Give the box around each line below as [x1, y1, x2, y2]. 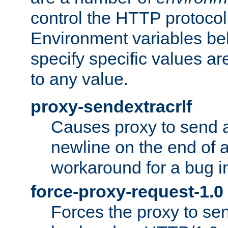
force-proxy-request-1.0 [31, 181, 223, 201]
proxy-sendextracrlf [31, 96, 192, 116]
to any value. [31, 69, 128, 89]
